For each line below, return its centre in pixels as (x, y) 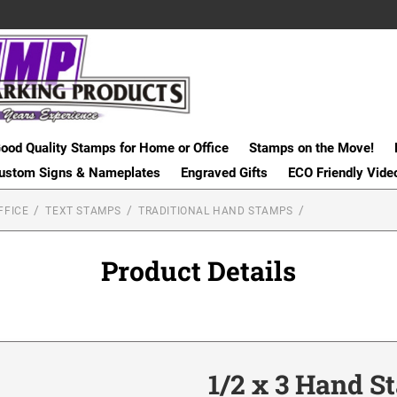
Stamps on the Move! (311, 148)
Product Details (198, 270)
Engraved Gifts (224, 172)
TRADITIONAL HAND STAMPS (216, 210)
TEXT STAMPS (84, 210)
